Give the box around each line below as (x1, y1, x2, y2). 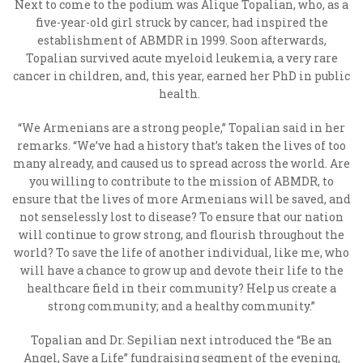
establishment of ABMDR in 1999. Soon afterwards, (36, 32, 327, 48)
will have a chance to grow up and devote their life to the (19, 263, 344, 278)
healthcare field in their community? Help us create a (27, 280, 336, 296)
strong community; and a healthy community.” (48, 298, 315, 314)
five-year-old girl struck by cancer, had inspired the (35, 15, 328, 30)
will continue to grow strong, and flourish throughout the (19, 227, 344, 242)
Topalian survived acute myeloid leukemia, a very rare (25, 50, 338, 66)
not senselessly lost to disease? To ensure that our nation (19, 209, 344, 224)
